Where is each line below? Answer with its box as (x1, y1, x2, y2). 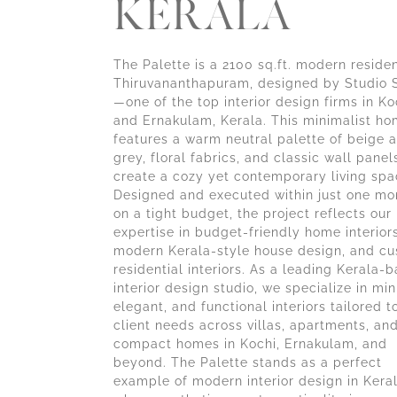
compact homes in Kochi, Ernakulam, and (113, 336, 387, 351)
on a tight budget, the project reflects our (113, 206, 392, 221)
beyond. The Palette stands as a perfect (113, 354, 382, 370)
